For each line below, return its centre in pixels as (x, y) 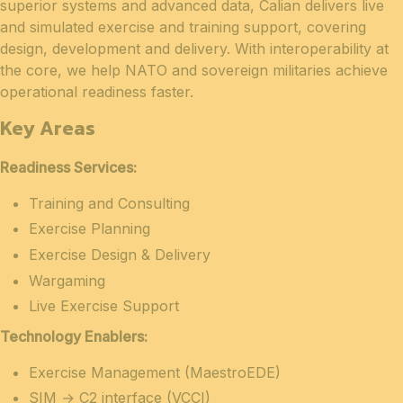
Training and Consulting (109, 203)
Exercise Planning (90, 229)
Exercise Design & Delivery (120, 255)
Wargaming (67, 280)
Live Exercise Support (104, 306)
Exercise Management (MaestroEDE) (155, 372)
